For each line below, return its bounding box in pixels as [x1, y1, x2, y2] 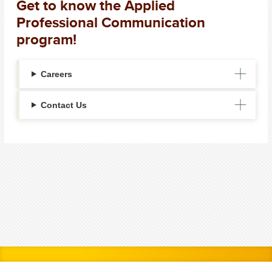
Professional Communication [16, 11, 205, 33]
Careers [40, 69, 72, 79]
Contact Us [40, 100, 87, 110]
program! [16, 28, 76, 50]
